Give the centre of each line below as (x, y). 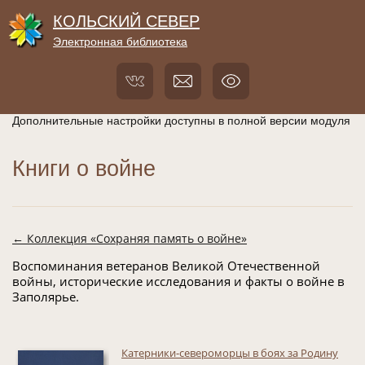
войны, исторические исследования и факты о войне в (178, 281)
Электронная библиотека (120, 42)
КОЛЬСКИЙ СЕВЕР (126, 22)
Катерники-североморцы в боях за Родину (230, 353)
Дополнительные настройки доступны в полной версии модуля (181, 121)
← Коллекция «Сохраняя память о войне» (130, 239)
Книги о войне (84, 169)
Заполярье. (46, 297)
